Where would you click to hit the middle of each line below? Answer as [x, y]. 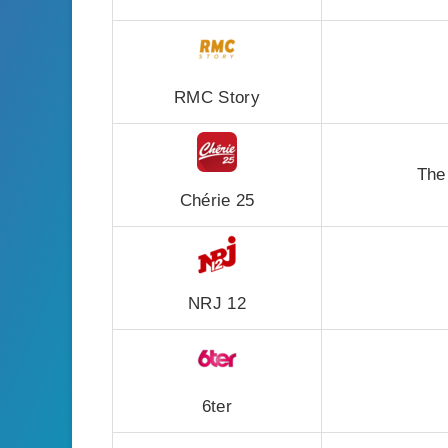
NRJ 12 [217, 303]
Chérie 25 [217, 200]
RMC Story [217, 97]
